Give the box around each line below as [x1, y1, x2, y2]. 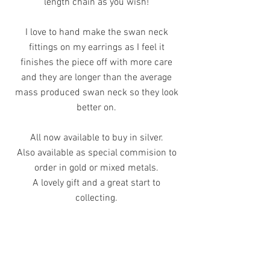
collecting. [75, 192, 118, 204]
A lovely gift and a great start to [33, 177, 160, 189]
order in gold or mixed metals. [34, 162, 159, 174]
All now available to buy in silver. [30, 132, 163, 144]
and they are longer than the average [21, 72, 172, 84]
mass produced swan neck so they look [14, 87, 178, 99]
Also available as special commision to [16, 147, 177, 159]
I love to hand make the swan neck [25, 27, 168, 39]
